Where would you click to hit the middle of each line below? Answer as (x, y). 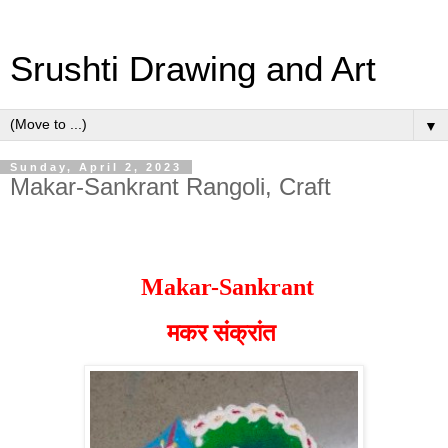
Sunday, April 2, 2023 (96, 167)
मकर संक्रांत (224, 333)
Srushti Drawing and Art (193, 69)
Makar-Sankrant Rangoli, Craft (170, 186)
